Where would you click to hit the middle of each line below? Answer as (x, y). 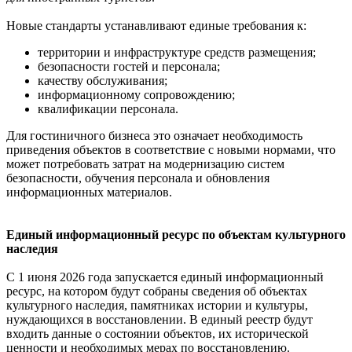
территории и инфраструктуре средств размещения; (177, 52)
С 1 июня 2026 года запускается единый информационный (165, 277)
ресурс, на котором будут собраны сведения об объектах (157, 291)
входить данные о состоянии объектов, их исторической (158, 333)
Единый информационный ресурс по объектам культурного (176, 234)
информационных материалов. (89, 192)
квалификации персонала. (108, 108)
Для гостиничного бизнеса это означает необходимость (154, 135)
